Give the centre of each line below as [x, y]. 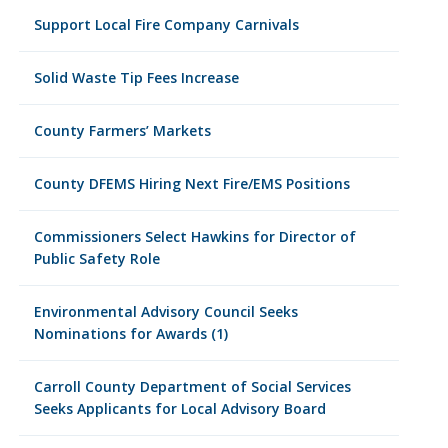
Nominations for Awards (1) [130, 333]
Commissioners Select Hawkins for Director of [194, 236]
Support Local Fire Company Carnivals [166, 24]
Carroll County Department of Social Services [192, 386]
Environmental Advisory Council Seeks [165, 311]
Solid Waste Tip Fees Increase [136, 77]
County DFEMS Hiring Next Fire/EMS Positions [191, 183]
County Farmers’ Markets [122, 130]
